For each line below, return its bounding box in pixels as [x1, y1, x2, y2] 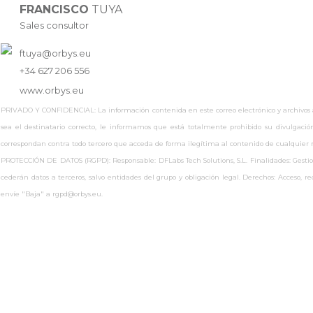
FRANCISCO [20, 3, 89, 16]
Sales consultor [20, 20, 89, 31]
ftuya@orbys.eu [20, 48, 91, 59]
